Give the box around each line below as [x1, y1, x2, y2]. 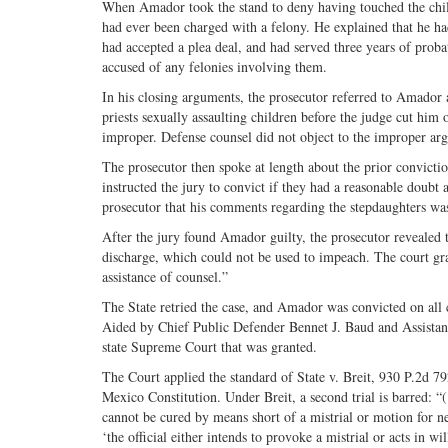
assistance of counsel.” [102, 266, 228, 286]
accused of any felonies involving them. [102, 56, 327, 76]
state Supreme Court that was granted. [102, 336, 317, 356]
